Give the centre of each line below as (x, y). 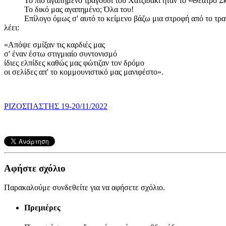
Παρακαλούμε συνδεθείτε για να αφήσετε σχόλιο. (84, 188)
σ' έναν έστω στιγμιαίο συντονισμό (61, 53)
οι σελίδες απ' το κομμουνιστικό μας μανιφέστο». (84, 72)
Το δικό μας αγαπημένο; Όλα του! (69, 9)
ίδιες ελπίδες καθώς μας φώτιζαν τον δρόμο (74, 63)
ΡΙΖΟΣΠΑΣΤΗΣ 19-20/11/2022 (56, 106)
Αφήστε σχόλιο (35, 168)
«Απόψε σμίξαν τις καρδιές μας (54, 44)
